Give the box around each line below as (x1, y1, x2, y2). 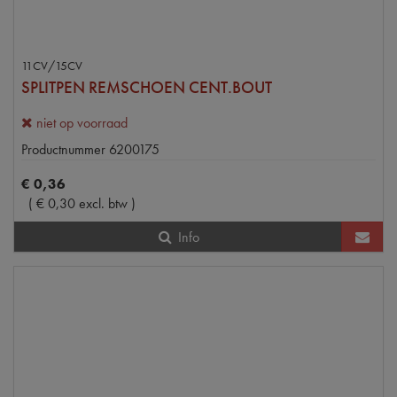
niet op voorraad (36, 113, 128, 132)
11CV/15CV (21, 57, 82, 74)
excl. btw (79, 193, 128, 213)
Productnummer (21, 139, 105, 159)
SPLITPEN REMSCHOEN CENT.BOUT (21, 75, 272, 98)
